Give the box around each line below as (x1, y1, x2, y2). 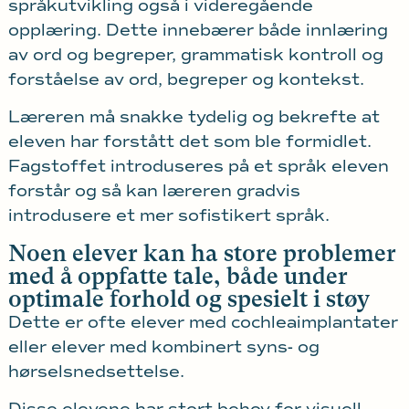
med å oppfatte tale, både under (7, 262, 348, 289)
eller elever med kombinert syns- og (7, 336, 320, 357)
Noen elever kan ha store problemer (7, 239, 396, 267)
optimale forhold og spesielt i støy (7, 285, 370, 312)
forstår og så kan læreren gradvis (7, 181, 300, 202)
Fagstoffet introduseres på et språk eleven (7, 156, 389, 177)
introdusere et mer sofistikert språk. (7, 205, 330, 226)
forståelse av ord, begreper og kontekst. (7, 68, 364, 89)
